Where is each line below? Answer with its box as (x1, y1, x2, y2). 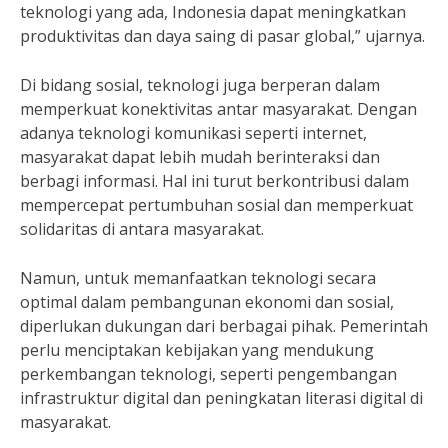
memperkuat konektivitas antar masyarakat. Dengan (20, 98, 417, 120)
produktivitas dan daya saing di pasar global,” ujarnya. (20, 25, 425, 47)
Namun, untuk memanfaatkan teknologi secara (20, 267, 376, 289)
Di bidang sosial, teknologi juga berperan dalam (20, 74, 380, 96)
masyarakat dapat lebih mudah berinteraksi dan (20, 146, 380, 168)
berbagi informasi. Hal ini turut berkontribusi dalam (20, 170, 409, 192)
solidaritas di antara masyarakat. (20, 218, 264, 240)
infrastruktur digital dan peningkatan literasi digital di (20, 387, 423, 409)
